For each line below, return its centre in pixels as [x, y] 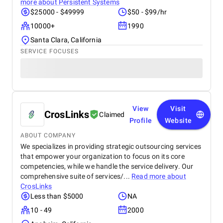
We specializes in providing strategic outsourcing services [111, 146]
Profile [141, 120]
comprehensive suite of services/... [76, 176]
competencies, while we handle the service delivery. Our [107, 166]
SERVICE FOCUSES [50, 51]
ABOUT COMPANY [48, 135]
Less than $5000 [57, 196]
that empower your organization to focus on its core [103, 156]
